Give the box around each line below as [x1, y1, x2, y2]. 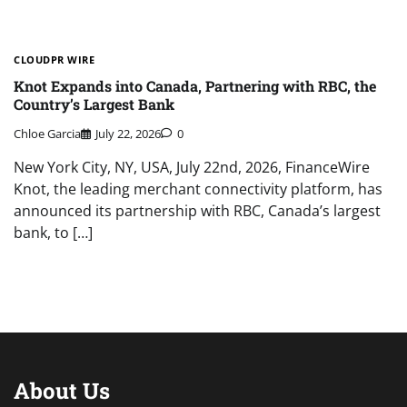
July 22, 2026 [95, 125, 161, 143]
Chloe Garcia [14, 125, 81, 143]
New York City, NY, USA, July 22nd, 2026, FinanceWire [14, 157, 370, 178]
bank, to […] [14, 223, 93, 243]
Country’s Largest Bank [14, 94, 174, 114]
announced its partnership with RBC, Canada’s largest [14, 201, 381, 222]
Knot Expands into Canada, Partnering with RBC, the [14, 75, 376, 95]
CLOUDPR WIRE [14, 53, 94, 67]
